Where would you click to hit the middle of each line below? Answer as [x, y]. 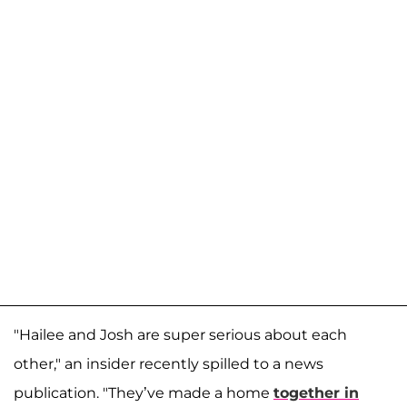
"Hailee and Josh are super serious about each [180, 335]
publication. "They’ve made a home [144, 393]
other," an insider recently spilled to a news [169, 364]
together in [316, 393]
